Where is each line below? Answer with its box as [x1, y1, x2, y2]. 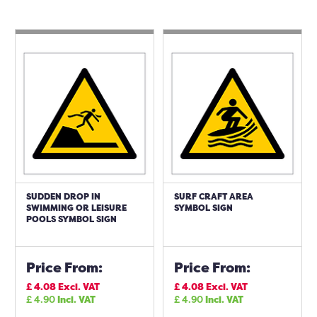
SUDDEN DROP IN [26, 190, 100, 202]
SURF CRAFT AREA [174, 190, 253, 202]
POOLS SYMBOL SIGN [26, 213, 117, 225]
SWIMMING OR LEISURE [26, 202, 127, 214]
